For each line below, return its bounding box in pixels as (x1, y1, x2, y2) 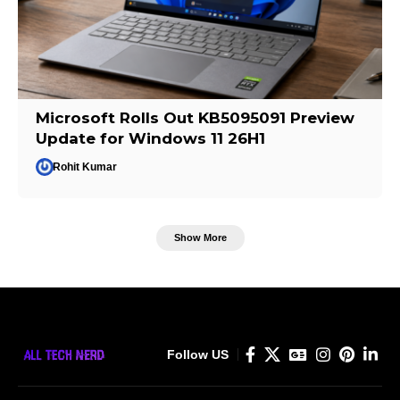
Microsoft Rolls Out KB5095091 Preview (36, 108, 355, 127)
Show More (173, 232, 227, 244)
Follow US (167, 346, 229, 362)
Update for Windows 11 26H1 (36, 129, 266, 147)
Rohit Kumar (53, 160, 118, 173)
